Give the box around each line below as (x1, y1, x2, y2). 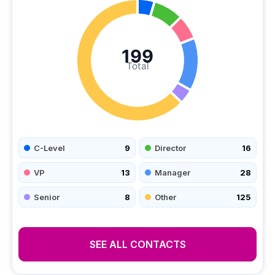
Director (155, 142, 186, 153)
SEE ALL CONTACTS (89, 238, 186, 250)
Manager (155, 167, 190, 177)
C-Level (34, 142, 65, 153)
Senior (34, 192, 60, 202)
